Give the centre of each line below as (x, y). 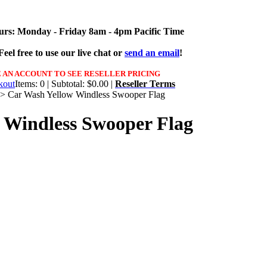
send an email (152, 53)
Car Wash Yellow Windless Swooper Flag (86, 94)
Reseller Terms (145, 84)
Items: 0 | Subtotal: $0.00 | (65, 84)
